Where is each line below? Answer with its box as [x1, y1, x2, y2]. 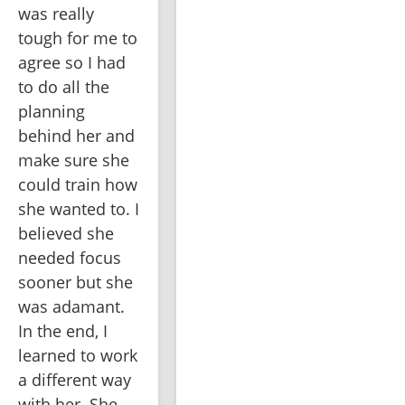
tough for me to [18, 27, 137, 50]
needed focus [18, 247, 121, 269]
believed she [18, 222, 114, 245]
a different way [18, 369, 131, 391]
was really [18, 3, 94, 25]
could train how [18, 174, 137, 196]
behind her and [18, 125, 135, 147]
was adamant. [18, 296, 125, 318]
